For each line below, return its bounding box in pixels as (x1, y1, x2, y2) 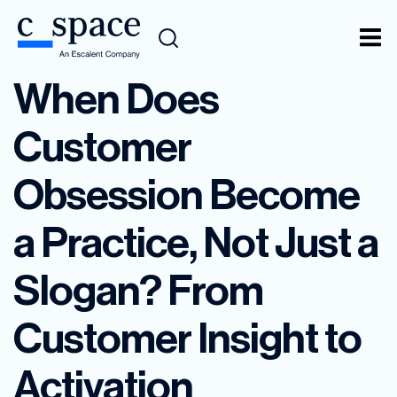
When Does (13, 74, 219, 125)
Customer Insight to (13, 313, 362, 364)
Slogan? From (13, 265, 263, 316)
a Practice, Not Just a (13, 217, 378, 269)
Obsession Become (13, 169, 360, 221)
